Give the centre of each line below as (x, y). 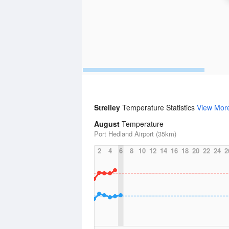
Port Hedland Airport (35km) (135, 134)
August (107, 124)
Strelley (108, 107)
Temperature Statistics (159, 107)
